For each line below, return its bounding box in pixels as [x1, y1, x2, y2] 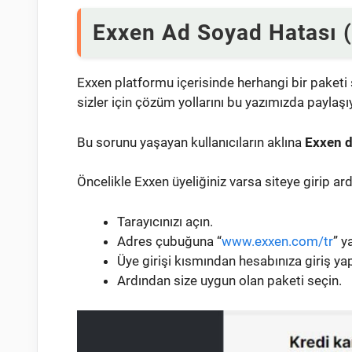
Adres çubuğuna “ [117, 233, 222, 249]
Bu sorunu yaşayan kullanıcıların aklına [77, 134, 305, 150]
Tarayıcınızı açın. [117, 213, 213, 229]
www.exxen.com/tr [222, 233, 333, 249]
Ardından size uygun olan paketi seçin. [117, 272, 342, 288]
